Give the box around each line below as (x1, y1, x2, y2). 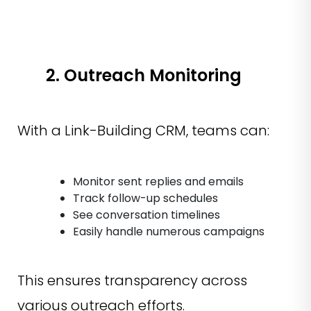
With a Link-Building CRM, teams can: (17, 120, 269, 140)
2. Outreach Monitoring (46, 63, 242, 87)
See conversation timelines (73, 206, 220, 223)
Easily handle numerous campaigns (73, 223, 264, 239)
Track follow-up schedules (73, 190, 218, 206)
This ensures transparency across (17, 270, 247, 290)
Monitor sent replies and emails (73, 173, 244, 190)
